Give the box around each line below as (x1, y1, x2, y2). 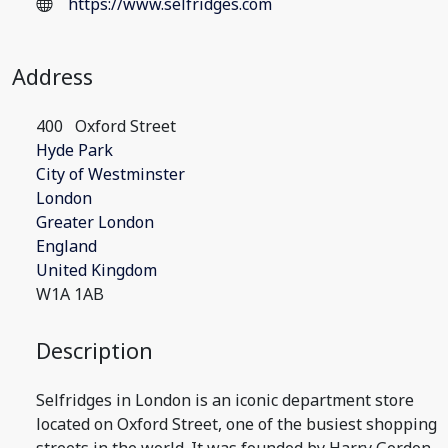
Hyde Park (36, 139, 113, 161)
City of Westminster (36, 163, 185, 185)
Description (36, 336, 153, 365)
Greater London (36, 211, 154, 233)
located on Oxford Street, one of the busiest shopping (36, 413, 437, 435)
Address (12, 62, 93, 91)
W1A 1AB (36, 283, 104, 305)
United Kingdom (36, 259, 157, 281)
